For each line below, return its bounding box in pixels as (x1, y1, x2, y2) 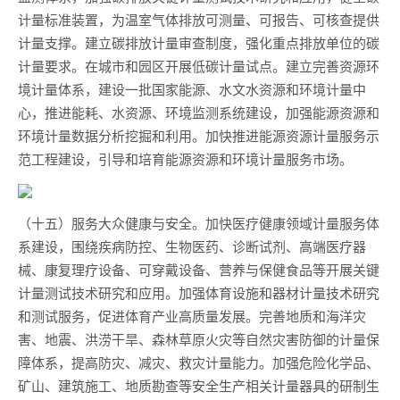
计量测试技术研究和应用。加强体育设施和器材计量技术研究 (18, 283, 379, 302)
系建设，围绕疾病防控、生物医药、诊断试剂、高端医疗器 (18, 237, 366, 255)
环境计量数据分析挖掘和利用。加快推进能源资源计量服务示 (18, 126, 379, 145)
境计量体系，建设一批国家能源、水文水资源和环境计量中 (18, 79, 366, 98)
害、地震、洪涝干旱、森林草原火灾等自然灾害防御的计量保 (18, 329, 379, 348)
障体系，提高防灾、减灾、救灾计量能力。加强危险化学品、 (18, 353, 379, 371)
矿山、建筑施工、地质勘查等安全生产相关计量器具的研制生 (18, 376, 379, 395)
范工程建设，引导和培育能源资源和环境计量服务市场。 (18, 149, 353, 168)
